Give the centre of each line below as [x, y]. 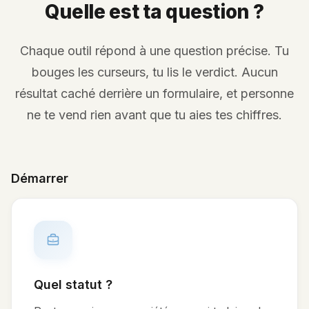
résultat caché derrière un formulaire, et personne [154, 93]
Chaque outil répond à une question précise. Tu [154, 50]
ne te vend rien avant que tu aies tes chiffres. [154, 114]
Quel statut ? [73, 284]
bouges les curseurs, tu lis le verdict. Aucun [154, 72]
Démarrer [40, 178]
